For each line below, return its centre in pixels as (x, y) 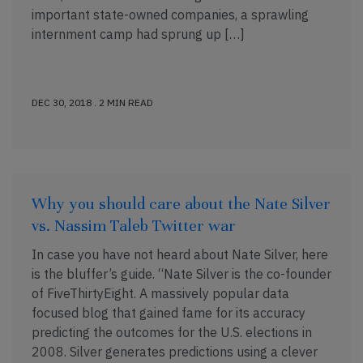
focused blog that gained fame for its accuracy (169, 313)
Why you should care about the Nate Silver (181, 204)
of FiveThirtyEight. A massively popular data (160, 293)
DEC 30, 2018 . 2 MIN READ (92, 102)
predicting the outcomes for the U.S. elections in (172, 332)
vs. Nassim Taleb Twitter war (134, 226)
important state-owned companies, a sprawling (170, 15)
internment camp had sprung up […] (138, 34)
